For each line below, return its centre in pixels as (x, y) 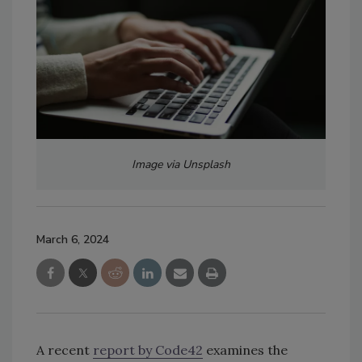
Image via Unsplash (181, 165)
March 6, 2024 (73, 240)
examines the (245, 350)
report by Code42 (148, 350)
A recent (65, 350)
